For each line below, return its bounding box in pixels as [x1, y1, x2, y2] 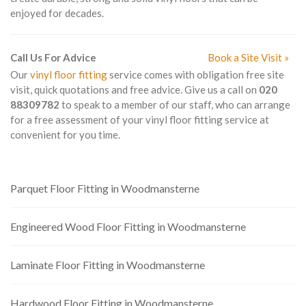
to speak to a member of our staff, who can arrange [59, 98, 290, 111]
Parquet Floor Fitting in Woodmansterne [10, 182, 199, 195]
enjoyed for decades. [10, 7, 104, 19]
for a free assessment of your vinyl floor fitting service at [10, 113, 269, 126]
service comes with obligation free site [107, 68, 284, 81]
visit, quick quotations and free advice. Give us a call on [10, 83, 259, 96]
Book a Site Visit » [208, 51, 289, 64]
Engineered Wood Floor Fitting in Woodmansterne [10, 220, 246, 233]
